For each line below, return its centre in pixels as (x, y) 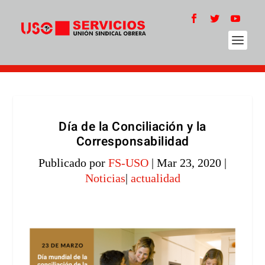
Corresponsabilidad (132, 142)
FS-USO (128, 163)
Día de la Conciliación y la (132, 127)
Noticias (105, 178)
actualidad (155, 178)
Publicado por (73, 163)
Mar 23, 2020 (189, 163)
